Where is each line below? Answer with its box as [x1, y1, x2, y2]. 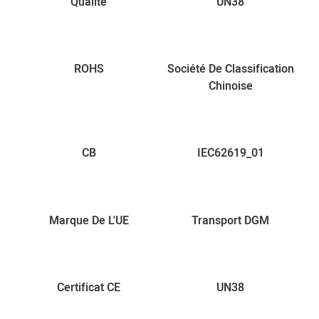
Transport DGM [192, 211, 269, 229]
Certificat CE [57, 279, 120, 297]
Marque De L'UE [48, 211, 129, 229]
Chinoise [208, 77, 253, 95]
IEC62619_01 [197, 145, 264, 162]
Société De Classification [167, 60, 294, 78]
